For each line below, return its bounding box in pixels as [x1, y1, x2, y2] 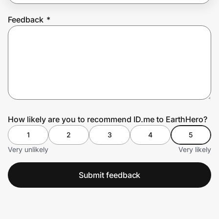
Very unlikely [8, 145, 48, 153]
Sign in [79, 63, 102, 71]
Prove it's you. [8, 32, 82, 46]
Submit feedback [78, 170, 141, 180]
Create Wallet [15, 63, 59, 71]
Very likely [178, 145, 211, 153]
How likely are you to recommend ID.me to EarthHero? [8, 114, 207, 124]
